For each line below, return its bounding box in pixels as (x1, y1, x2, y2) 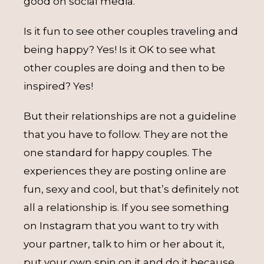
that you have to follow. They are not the (24, 128, 228, 140)
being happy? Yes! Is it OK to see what (24, 44, 216, 55)
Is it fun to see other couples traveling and (24, 25, 238, 37)
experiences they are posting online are (24, 165, 226, 177)
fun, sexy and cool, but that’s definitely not (24, 183, 239, 195)
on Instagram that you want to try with (24, 220, 219, 232)
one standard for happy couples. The (24, 147, 212, 159)
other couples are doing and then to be (24, 62, 225, 74)
